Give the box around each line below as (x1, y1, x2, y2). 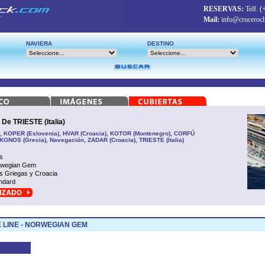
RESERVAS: (203, 5, 244, 13)
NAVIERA (26, 40, 52, 47)
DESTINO (147, 40, 174, 47)
